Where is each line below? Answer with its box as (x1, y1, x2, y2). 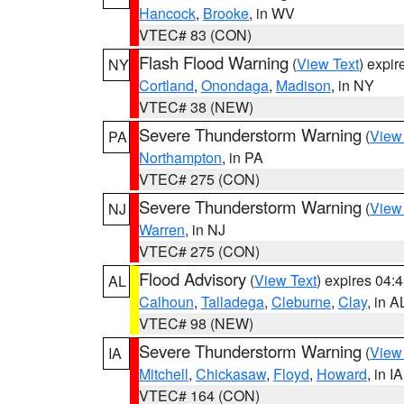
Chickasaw (196, 363, 266, 384)
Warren (139, 219, 185, 240)
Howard (317, 363, 367, 384)
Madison (276, 75, 331, 96)
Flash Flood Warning (139, 50, 289, 74)
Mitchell (139, 363, 188, 384)
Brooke (203, 3, 249, 23)
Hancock (139, 3, 196, 23)
